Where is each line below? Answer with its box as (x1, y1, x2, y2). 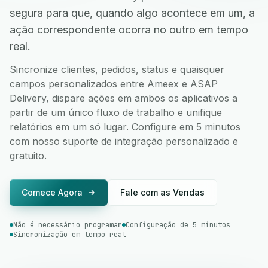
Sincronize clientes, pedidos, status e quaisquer (10, 63, 224, 75)
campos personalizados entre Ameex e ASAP (10, 78, 218, 90)
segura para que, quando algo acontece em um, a (10, 7, 255, 19)
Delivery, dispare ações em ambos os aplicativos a (10, 92, 237, 104)
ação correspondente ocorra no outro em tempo (10, 23, 248, 36)
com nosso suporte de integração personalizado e (10, 135, 238, 147)
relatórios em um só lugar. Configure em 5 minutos (10, 121, 240, 133)
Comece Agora (22, 187, 83, 197)
